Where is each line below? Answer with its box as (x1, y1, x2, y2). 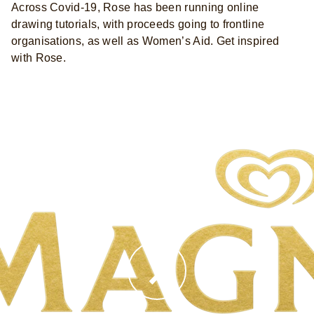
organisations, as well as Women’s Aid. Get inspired (11, 34, 280, 47)
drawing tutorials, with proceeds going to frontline (11, 18, 265, 30)
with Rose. (11, 51, 67, 64)
